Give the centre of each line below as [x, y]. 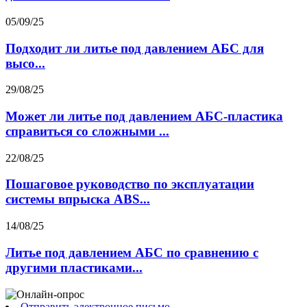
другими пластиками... [74, 267]
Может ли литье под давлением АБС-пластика [144, 116]
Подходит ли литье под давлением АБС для [135, 48]
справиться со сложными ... [87, 131]
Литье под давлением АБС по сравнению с [132, 252]
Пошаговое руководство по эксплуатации [130, 184]
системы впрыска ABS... [78, 199]
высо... [25, 63]
